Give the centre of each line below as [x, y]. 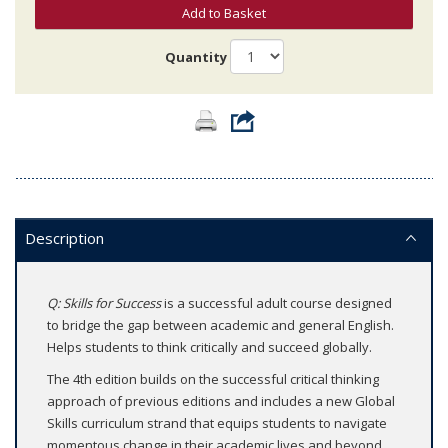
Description [64, 238]
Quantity [195, 56]
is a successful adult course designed [276, 303]
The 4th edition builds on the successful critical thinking [213, 379]
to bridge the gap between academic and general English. [220, 325]
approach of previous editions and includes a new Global [221, 401]
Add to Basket [224, 13]
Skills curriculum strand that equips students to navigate [217, 423]
